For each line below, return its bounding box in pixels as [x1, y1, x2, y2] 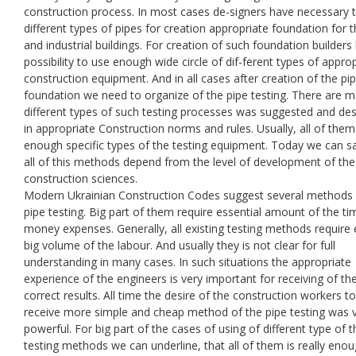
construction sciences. [24, 170, 137, 186]
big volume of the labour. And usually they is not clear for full [24, 237, 335, 253]
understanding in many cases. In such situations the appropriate [24, 253, 351, 269]
